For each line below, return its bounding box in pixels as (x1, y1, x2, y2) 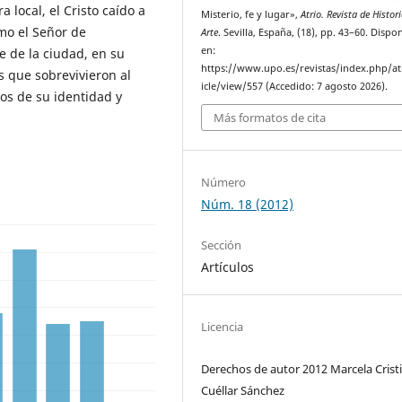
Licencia (201, 318, 244, 335)
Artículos (201, 258, 255, 275)
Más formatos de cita (214, 109, 327, 127)
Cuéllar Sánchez (201, 381, 285, 398)
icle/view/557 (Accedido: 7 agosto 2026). (201, 79, 389, 92)
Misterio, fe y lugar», (201, 7, 301, 21)
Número (201, 173, 247, 190)
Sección (201, 236, 242, 253)
